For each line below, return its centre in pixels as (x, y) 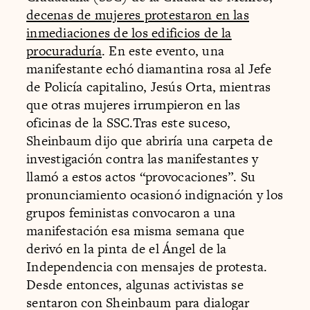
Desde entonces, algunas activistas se (135, 284)
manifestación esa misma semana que (136, 230)
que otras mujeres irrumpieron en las (134, 104)
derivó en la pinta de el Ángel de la (127, 248)
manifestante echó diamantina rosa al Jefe (149, 69)
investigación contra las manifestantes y (143, 158)
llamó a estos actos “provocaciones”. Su (141, 176)
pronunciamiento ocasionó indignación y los (155, 194)
